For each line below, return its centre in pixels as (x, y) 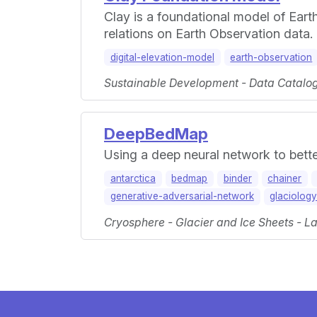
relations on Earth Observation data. (208, 33)
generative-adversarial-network (182, 196)
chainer (285, 178)
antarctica (133, 178)
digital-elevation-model (162, 57)
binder (237, 178)
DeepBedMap (156, 133)
